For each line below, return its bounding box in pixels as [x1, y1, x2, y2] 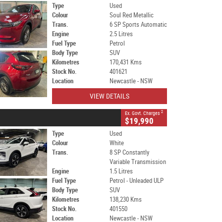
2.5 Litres [109, 30, 133, 38]
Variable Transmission [109, 158, 166, 166]
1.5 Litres [109, 167, 133, 175]
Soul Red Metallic [109, 11, 154, 19]
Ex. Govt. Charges [125, 110, 161, 116]
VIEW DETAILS [89, 92, 129, 100]
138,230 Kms [109, 196, 142, 203]
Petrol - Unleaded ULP [109, 177, 164, 184]
